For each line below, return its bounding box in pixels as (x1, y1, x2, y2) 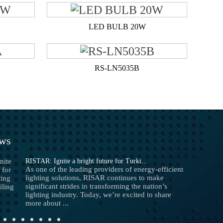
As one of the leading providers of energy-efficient (25, 165, 183, 173)
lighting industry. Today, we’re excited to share (25, 190, 171, 199)
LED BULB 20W (88, 22, 146, 31)
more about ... (25, 199, 69, 207)
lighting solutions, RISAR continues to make (25, 173, 164, 182)
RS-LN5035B (95, 63, 139, 72)
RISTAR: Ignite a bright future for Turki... (25, 157, 147, 165)
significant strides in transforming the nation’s (25, 182, 167, 190)
